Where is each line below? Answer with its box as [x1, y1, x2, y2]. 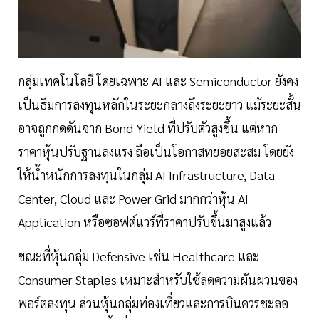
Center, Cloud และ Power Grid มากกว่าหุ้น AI [18, 189, 249, 206]
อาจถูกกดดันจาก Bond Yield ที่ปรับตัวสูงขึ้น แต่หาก [18, 119, 278, 136]
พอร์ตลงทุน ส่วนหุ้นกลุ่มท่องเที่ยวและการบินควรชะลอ [18, 294, 288, 311]
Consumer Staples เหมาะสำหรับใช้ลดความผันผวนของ [18, 271, 298, 288]
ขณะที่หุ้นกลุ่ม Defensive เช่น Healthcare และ [18, 247, 259, 264]
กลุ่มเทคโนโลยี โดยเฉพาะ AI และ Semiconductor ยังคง [18, 72, 298, 89]
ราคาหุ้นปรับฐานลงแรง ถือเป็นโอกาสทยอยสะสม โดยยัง [18, 142, 294, 159]
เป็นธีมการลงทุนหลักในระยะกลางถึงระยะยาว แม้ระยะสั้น [18, 95, 301, 113]
